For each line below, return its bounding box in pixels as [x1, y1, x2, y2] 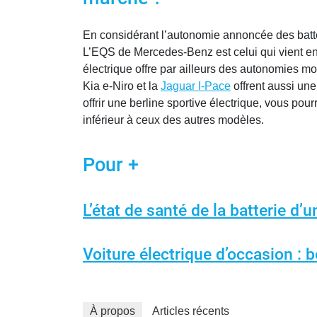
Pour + [83, 154, 139, 177]
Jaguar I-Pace [161, 80, 231, 93]
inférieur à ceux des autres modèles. [83, 114, 264, 127]
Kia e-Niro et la [83, 80, 161, 93]
